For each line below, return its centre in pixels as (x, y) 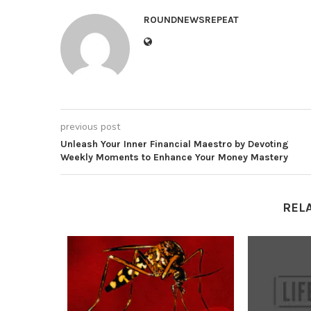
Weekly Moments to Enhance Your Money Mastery (174, 157)
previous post (90, 127)
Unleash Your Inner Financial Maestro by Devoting (175, 144)
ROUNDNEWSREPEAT (191, 20)
